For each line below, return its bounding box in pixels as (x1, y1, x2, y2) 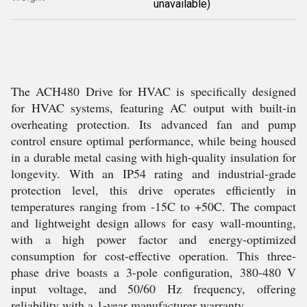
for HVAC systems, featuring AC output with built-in (11, 99, 296, 116)
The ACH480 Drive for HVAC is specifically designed (11, 83, 296, 99)
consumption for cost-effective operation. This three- (11, 247, 296, 264)
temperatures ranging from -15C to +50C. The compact (11, 198, 296, 214)
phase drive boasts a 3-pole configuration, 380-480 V (11, 264, 296, 280)
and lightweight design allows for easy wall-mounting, (11, 214, 296, 231)
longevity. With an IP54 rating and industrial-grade (11, 165, 296, 182)
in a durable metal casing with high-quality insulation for (11, 149, 296, 165)
